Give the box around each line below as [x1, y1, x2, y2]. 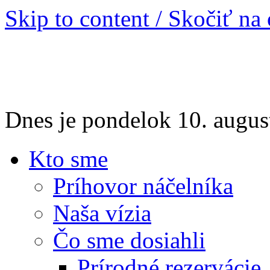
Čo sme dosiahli [53, 227, 206, 253]
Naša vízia [53, 199, 151, 226]
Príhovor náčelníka [53, 172, 233, 199]
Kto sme [29, 145, 108, 172]
